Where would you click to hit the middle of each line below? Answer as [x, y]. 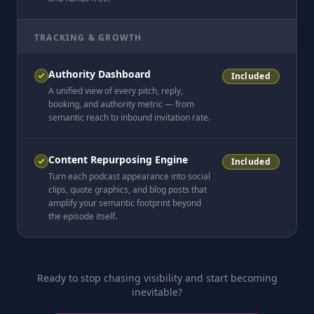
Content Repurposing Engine [118, 159]
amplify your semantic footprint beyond [125, 203]
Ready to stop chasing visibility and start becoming [157, 278]
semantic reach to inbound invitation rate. [129, 117]
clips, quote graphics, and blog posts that [128, 190]
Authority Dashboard [100, 74]
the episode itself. [83, 216]
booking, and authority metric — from [121, 104]
